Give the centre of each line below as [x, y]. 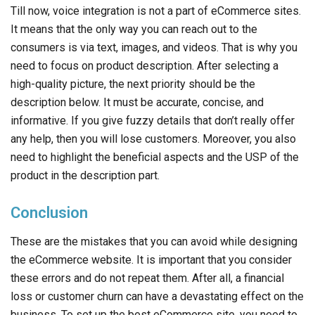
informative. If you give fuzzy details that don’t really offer [153, 121]
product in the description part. [85, 176]
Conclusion [49, 213]
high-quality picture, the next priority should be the [133, 84]
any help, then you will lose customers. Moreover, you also [153, 139]
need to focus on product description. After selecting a [144, 66]
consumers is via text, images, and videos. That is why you [154, 48]
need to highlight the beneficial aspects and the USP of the [155, 157]
